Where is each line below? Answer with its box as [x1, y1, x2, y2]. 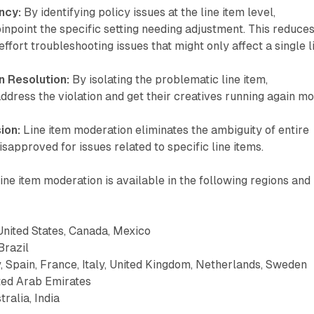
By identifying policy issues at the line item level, [21, 5, 276, 19]
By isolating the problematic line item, [69, 72, 268, 86]
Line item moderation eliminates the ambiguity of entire [20, 123, 310, 137]
